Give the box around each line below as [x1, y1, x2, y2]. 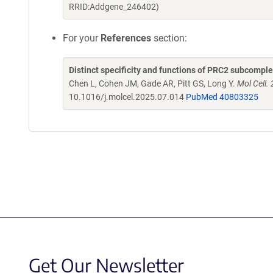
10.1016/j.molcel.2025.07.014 [69, 92, 186, 102]
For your [63, 32, 101, 44]
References [101, 32, 151, 44]
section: [151, 32, 187, 44]
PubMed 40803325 [186, 92, 258, 102]
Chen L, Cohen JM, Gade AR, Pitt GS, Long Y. [69, 79, 237, 88]
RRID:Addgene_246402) [69, 2, 159, 12]
